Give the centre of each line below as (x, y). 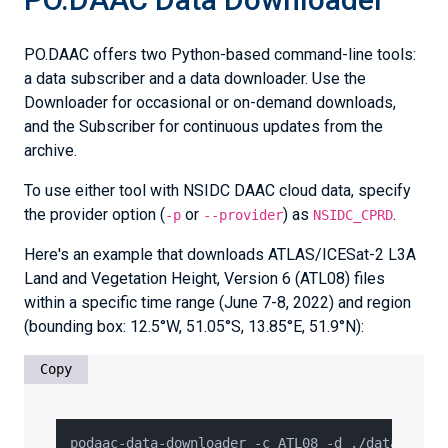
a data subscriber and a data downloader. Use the (195, 78)
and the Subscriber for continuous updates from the (203, 126)
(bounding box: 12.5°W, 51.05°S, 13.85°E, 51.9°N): (194, 326)
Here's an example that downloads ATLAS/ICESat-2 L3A (220, 254)
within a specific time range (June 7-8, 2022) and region (217, 302)
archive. (50, 150)
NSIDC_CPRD (353, 215)
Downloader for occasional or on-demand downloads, (210, 102)
